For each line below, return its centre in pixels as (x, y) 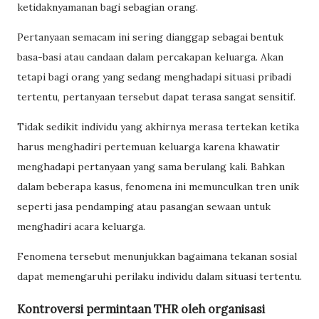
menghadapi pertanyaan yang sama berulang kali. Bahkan (151, 166)
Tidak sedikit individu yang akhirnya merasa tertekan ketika (158, 126)
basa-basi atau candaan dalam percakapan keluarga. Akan (150, 57)
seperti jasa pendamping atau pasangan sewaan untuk (144, 206)
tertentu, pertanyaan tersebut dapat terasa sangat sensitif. (156, 96)
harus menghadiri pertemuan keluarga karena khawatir (148, 146)
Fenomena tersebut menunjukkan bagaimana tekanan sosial (157, 256)
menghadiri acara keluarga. (81, 226)
